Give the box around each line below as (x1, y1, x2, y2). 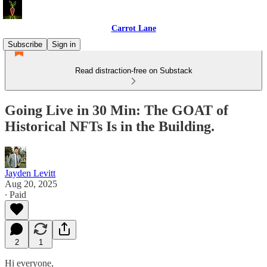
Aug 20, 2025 (5, 178, 57, 189)
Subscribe (8, 40, 42, 49)
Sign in (52, 40, 76, 49)
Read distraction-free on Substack (74, 66, 193, 75)
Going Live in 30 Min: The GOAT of (5, 102, 228, 118)
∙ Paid (5, 189, 26, 200)
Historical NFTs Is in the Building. (5, 118, 215, 134)
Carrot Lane (111, 24, 156, 33)
